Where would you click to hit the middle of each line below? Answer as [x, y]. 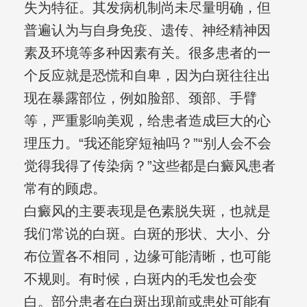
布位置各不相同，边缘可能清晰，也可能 [147, 257]
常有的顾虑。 [65, 189]
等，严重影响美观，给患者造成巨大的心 [147, 121]
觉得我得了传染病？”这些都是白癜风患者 [149, 166]
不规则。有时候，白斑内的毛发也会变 [140, 279]
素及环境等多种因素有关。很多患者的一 [147, 53]
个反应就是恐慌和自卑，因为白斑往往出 [147, 76]
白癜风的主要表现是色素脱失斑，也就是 [147, 211]
